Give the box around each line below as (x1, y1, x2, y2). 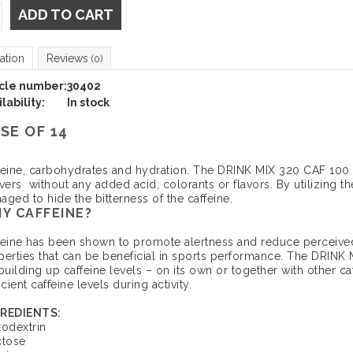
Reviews (46, 52, 91, 65)
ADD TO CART (17, 6, 113, 23)
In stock (66, 96, 110, 109)
